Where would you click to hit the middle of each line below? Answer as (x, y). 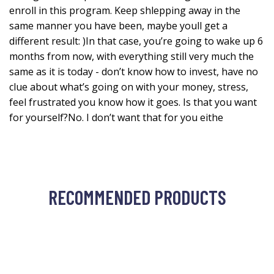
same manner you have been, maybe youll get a (118, 26)
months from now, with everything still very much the (131, 57)
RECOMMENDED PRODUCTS (137, 197)
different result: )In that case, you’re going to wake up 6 (136, 41)
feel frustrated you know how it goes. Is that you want (133, 102)
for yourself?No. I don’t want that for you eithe (116, 118)
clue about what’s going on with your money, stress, (129, 87)
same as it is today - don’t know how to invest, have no (134, 72)
